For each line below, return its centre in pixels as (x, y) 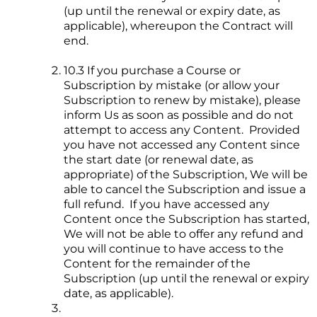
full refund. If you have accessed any (167, 204)
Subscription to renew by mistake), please (182, 100)
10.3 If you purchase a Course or (152, 71)
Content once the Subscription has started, (186, 219)
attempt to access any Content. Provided (182, 130)
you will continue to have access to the (174, 249)
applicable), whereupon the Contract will (178, 26)
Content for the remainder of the (157, 264)
